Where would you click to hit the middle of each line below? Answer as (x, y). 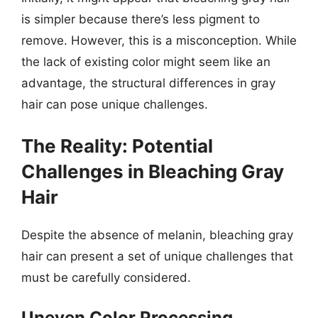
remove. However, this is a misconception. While (159, 40)
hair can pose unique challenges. (115, 104)
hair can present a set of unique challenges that (157, 256)
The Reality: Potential (117, 146)
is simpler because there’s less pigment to (141, 19)
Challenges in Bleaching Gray (153, 171)
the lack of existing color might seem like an (146, 62)
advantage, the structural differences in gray (148, 83)
